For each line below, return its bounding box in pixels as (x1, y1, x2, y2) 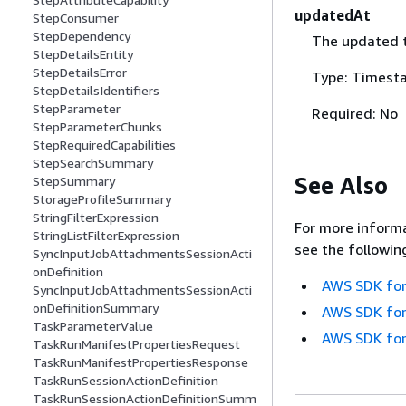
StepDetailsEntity (33, 46, 133, 63)
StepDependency (33, 28, 130, 44)
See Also (295, 170, 388, 199)
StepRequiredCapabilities (33, 137, 176, 153)
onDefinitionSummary (33, 300, 159, 316)
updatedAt (295, 6, 371, 25)
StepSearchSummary (33, 155, 153, 171)
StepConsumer (33, 10, 119, 26)
